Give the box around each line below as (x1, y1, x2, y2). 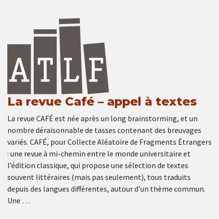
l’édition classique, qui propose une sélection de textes (7, 160, 188, 171)
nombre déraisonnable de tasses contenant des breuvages (7, 125, 201, 135)
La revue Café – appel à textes (7, 94, 197, 109)
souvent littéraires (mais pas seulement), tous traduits (7, 172, 191, 182)
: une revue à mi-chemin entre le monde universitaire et (7, 149, 191, 159)
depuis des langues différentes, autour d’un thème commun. (7, 184, 205, 194)
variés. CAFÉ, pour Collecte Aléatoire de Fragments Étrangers (7, 137, 212, 147)
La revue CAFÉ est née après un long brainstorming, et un (7, 113, 197, 124)
